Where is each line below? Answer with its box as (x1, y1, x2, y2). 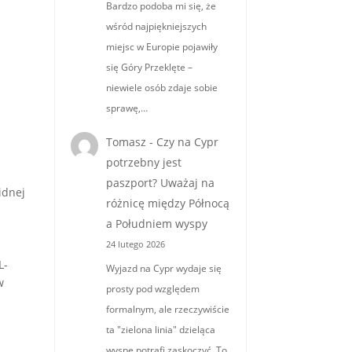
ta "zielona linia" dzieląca (106, 322, 216, 336)
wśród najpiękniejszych (106, 20, 207, 34)
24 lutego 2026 (106, 239, 166, 251)
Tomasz (106, 134, 147, 150)
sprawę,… (106, 101, 148, 115)
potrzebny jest (106, 155, 182, 170)
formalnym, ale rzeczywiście (106, 302, 230, 316)
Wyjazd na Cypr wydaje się (106, 261, 222, 275)
